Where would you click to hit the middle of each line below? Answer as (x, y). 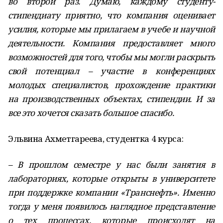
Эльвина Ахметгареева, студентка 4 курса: (96, 139)
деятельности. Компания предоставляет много (111, 43)
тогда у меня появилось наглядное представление (111, 206)
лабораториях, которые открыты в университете (111, 178)
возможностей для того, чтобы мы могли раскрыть (111, 57)
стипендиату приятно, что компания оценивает (111, 15)
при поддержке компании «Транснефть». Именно (111, 192)
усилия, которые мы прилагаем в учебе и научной (111, 29)
